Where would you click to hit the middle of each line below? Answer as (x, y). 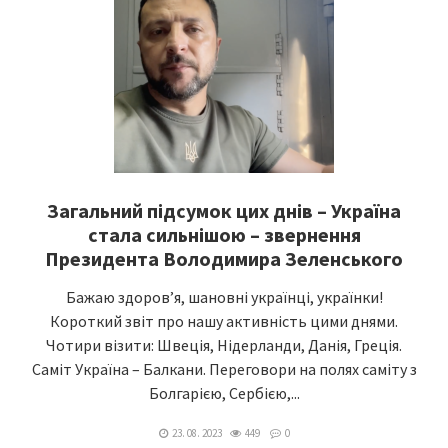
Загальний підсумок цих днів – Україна (224, 210)
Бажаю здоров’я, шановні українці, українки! (224, 297)
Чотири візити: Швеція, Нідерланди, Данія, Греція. (224, 345)
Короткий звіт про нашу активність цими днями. (224, 321)
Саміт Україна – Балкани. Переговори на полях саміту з (224, 369)
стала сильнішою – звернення (224, 234)
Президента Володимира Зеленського (224, 258)
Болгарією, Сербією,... (224, 393)
